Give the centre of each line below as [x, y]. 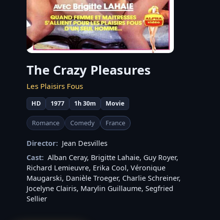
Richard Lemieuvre [58, 167]
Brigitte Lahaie [115, 157]
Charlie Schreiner [151, 178]
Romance [46, 123]
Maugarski [44, 178]
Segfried [159, 188]
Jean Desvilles [85, 143]
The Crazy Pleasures [89, 70]
